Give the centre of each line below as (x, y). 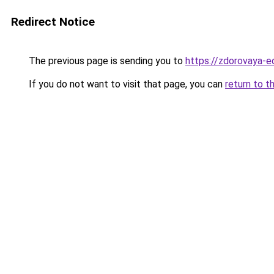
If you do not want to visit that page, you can (126, 84)
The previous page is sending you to (106, 61)
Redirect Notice (53, 22)
